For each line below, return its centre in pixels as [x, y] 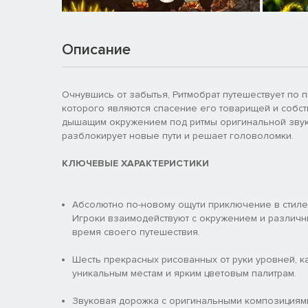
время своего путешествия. [136, 232]
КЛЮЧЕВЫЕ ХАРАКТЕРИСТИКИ [135, 163]
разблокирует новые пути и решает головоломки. [178, 135]
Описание [96, 49]
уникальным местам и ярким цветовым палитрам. [184, 273]
